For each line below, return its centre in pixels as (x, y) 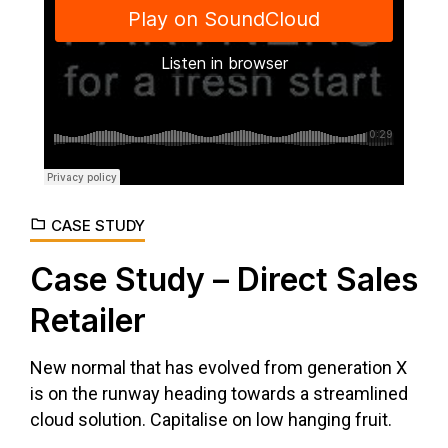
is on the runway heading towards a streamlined (219, 393)
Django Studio (88, 185)
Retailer (88, 320)
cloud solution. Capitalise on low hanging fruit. (211, 419)
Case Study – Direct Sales (224, 279)
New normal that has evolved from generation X (218, 367)
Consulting (174, 185)
